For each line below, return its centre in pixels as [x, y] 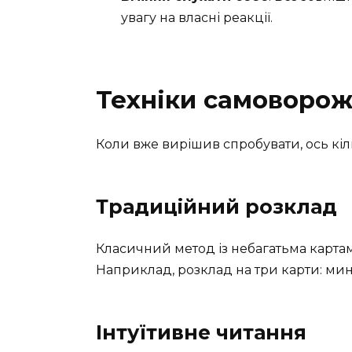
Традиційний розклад [216, 207]
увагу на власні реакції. [197, 18]
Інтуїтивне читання [201, 333]
